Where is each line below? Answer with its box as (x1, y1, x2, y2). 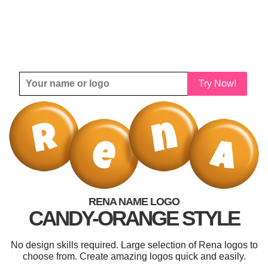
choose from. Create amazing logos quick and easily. (22, 251, 246, 262)
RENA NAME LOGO (89, 196, 179, 208)
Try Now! (198, 78, 236, 89)
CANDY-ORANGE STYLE (29, 206, 239, 230)
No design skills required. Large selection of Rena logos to (10, 240, 258, 251)
